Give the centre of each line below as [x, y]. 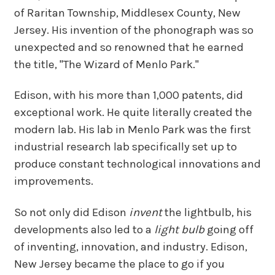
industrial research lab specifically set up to [125, 147]
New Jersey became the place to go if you [119, 264]
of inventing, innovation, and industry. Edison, [130, 246]
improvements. [53, 181]
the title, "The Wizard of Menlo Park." [106, 64]
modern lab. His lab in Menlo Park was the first [132, 130]
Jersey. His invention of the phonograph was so [134, 30]
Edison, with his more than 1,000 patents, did [128, 95]
